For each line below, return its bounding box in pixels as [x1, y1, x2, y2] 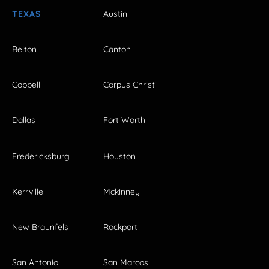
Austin [103, 8, 127, 19]
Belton [12, 44, 37, 55]
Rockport [103, 222, 138, 233]
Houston [103, 150, 136, 162]
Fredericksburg [12, 150, 70, 162]
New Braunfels [12, 222, 68, 233]
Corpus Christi [103, 79, 157, 91]
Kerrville [12, 186, 43, 197]
